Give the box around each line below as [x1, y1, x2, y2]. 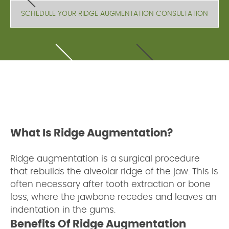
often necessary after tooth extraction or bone [10, 180, 211, 189]
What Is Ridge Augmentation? [10, 127, 173, 139]
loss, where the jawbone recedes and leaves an [10, 193, 217, 201]
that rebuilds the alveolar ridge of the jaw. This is [10, 167, 218, 176]
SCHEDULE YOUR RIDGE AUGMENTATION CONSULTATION [21, 10, 208, 17]
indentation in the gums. [10, 205, 116, 214]
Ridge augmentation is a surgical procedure [10, 154, 200, 163]
